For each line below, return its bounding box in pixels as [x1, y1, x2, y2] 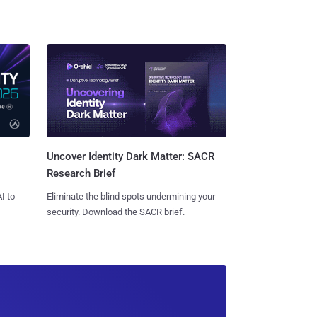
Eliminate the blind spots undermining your [46, 191, 215, 202]
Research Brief [46, 167, 115, 180]
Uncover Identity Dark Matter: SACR [46, 150, 214, 163]
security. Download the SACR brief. [46, 207, 185, 218]
